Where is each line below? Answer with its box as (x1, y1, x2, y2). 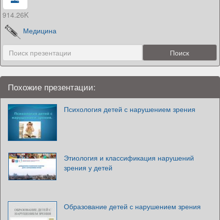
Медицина (23, 26, 57, 36)
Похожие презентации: (8, 81, 96, 93)
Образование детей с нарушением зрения (64, 201, 201, 211)
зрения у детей (64, 162, 112, 172)
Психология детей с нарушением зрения (64, 104, 195, 114)
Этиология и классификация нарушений (64, 152, 194, 163)
